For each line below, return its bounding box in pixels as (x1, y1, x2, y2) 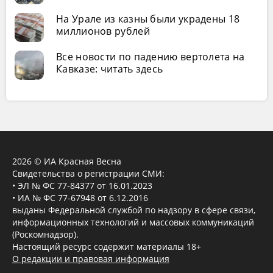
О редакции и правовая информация (12, 253, 169, 265)
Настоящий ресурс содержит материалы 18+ (12, 241, 201, 253)
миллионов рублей (56, 24, 150, 38)
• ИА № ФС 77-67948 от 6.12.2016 (12, 192, 148, 204)
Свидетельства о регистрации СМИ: (12, 168, 165, 180)
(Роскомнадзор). (12, 229, 79, 241)
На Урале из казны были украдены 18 (56, 12, 240, 26)
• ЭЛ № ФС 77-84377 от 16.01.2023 (12, 180, 152, 192)
